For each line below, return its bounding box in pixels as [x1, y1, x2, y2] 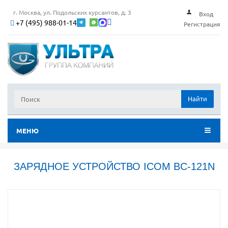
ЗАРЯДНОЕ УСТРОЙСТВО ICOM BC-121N [13, 161, 215, 173]
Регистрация [184, 20, 220, 28]
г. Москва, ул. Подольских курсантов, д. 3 [13, 8, 131, 16]
